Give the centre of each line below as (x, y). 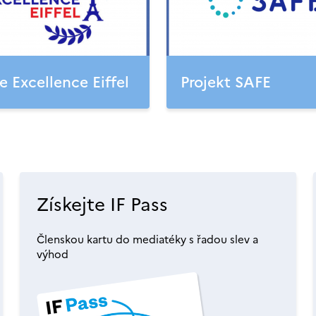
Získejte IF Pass (102, 204)
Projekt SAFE (226, 82)
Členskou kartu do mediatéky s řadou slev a (147, 239)
